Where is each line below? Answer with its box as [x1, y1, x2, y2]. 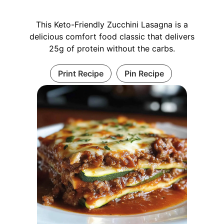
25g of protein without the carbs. [49, 43, 175, 53]
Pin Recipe [124, 68, 164, 78]
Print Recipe [57, 68, 103, 78]
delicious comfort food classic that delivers [29, 31, 194, 41]
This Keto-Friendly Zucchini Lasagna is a [36, 19, 188, 29]
